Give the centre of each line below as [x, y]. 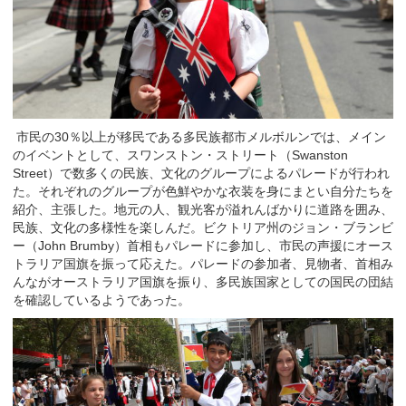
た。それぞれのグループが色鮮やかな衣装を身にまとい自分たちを [203, 191]
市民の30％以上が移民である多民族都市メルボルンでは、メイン [199, 136]
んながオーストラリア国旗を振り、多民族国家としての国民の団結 [203, 281]
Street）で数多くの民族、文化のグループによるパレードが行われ [201, 173]
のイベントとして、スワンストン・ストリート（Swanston [180, 155]
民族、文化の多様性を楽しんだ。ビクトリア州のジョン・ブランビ [203, 227]
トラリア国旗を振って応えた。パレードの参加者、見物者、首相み [203, 263]
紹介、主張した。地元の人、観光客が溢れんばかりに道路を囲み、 [203, 209]
